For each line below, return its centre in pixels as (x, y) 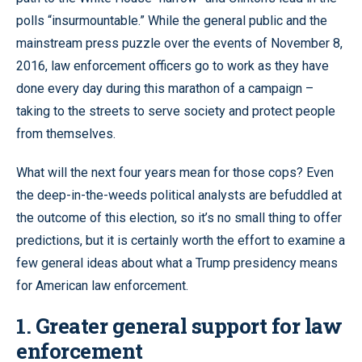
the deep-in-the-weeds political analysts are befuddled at (179, 196)
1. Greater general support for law (179, 326)
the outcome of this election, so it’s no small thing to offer (179, 218)
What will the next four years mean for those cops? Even (175, 173)
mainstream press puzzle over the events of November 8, (179, 44)
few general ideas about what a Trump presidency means (177, 263)
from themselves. (66, 134)
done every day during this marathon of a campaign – (165, 89)
